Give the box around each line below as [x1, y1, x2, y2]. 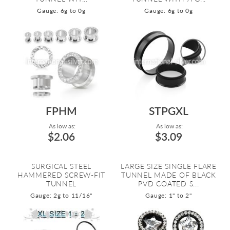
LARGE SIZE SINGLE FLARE [121, 162, 217, 170]
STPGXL [149, 104, 188, 117]
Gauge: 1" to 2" [145, 191, 192, 199]
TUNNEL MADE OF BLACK [121, 170, 216, 179]
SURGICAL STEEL [31, 162, 92, 170]
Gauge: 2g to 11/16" [30, 191, 92, 199]
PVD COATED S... [138, 179, 199, 188]
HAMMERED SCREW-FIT [17, 170, 106, 179]
